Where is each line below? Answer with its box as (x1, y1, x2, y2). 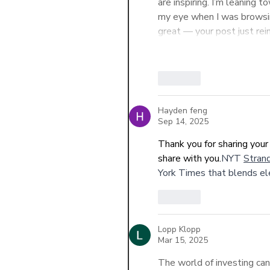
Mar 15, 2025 (158, 234, 208, 246)
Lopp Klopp (158, 224, 201, 236)
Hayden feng (158, 105, 207, 117)
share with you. (158, 152, 221, 166)
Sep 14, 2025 (158, 116, 209, 128)
